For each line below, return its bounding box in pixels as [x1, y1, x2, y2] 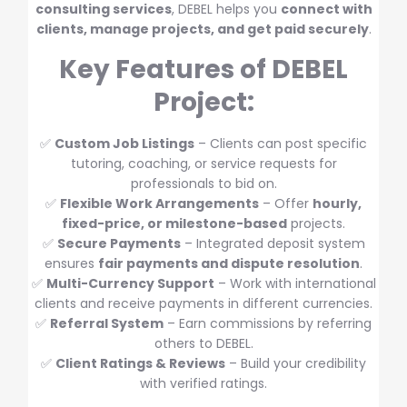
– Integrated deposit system [180, 233, 365, 253]
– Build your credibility [225, 353, 366, 372]
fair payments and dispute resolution [98, 253, 360, 273]
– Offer [259, 194, 313, 213]
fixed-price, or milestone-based [62, 213, 287, 233]
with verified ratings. [140, 373, 267, 392]
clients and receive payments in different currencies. [35, 293, 372, 313]
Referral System [50, 313, 164, 333]
